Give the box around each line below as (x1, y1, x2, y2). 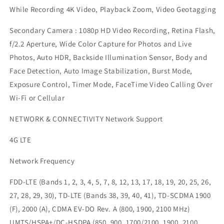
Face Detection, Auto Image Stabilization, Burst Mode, (9, 66, 192, 75)
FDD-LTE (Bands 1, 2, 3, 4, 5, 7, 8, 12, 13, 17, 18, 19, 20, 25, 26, (9, 177, 211, 186)
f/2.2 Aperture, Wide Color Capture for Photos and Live (9, 39, 192, 48)
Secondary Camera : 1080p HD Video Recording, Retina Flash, (9, 25, 215, 35)
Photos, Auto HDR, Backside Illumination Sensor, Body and (9, 52, 207, 62)
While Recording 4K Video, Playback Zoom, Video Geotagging (9, 4, 216, 14)
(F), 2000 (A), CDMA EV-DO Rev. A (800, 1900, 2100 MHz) (9, 204, 190, 213)
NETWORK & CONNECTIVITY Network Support (9, 114, 163, 123)
